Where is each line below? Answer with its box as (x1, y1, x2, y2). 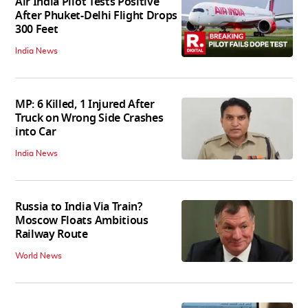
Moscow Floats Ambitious (15, 212, 148, 229)
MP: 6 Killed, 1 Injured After (15, 96, 155, 113)
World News (15, 251, 62, 260)
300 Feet (15, 21, 58, 38)
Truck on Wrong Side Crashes (15, 109, 164, 126)
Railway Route (15, 225, 88, 243)
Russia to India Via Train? (15, 198, 142, 215)
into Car (15, 123, 56, 140)
